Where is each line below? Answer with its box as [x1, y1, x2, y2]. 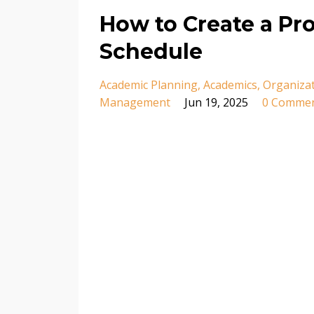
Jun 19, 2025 [184, 94, 248, 110]
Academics [203, 76, 257, 93]
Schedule [100, 38, 203, 64]
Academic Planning [100, 76, 198, 93]
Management [100, 94, 170, 110]
